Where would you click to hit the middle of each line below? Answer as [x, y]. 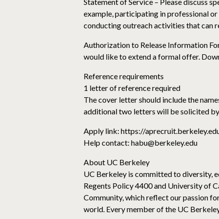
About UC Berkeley [117, 162]
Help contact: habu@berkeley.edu [141, 142]
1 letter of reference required [132, 88]
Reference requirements [124, 76]
